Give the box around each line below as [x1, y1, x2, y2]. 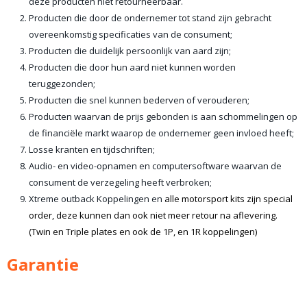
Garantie [7, 253, 79, 275]
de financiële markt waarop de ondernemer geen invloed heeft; [29, 127, 294, 139]
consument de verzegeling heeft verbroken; [29, 176, 212, 188]
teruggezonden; [29, 77, 95, 90]
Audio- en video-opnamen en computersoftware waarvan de [29, 160, 282, 172]
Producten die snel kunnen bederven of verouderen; [29, 94, 249, 106]
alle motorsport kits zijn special [164, 193, 293, 205]
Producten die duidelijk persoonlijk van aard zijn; [29, 45, 231, 57]
